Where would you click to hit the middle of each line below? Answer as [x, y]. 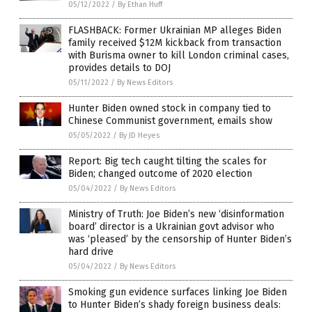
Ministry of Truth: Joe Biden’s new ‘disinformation [176, 214]
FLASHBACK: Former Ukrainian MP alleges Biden [175, 30]
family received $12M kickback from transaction [175, 42]
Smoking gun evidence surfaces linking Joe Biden [178, 292]
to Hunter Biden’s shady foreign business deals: [174, 304]
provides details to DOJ [119, 68]
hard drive [91, 251]
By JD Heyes [139, 135]
